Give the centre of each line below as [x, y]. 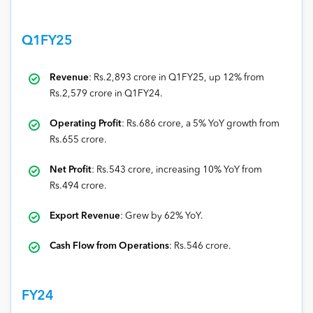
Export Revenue [85, 216]
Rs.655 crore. [78, 140]
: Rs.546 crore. [200, 246]
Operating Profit [86, 124]
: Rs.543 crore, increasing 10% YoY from [177, 170]
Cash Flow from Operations [109, 246]
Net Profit [71, 170]
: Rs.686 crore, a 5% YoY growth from [201, 124]
